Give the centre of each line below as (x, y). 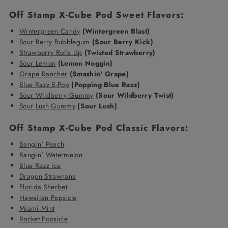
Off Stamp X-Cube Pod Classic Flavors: (99, 127)
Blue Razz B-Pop (44, 84)
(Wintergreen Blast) (116, 31)
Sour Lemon (37, 63)
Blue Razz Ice (40, 165)
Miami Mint (37, 208)
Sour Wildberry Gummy (56, 95)
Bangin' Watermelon (51, 154)
